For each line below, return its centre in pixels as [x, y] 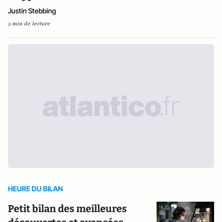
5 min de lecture [29, 24]
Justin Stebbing [32, 11]
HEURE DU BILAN [35, 189]
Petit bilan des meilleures [67, 209]
